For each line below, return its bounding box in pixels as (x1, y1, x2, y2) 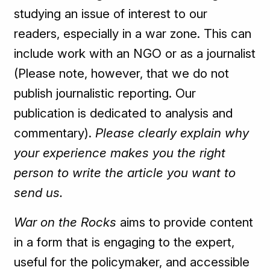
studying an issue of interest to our (14, 6, 208, 22)
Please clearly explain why (95, 125, 250, 141)
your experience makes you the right (14, 145, 226, 161)
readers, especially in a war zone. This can (14, 26, 252, 42)
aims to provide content (116, 215, 254, 230)
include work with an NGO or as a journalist (14, 46, 256, 61)
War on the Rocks (14, 215, 117, 230)
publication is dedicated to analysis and (14, 105, 233, 121)
